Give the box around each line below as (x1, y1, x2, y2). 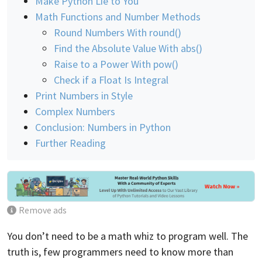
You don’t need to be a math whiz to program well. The (7, 229, 248, 243)
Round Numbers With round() (54, 25, 181, 39)
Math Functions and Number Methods (35, 9, 201, 23)
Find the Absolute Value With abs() (54, 41, 202, 55)
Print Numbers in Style (35, 88, 133, 102)
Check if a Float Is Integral (54, 73, 168, 87)
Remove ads (19, 204, 67, 216)
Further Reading (35, 136, 106, 150)
